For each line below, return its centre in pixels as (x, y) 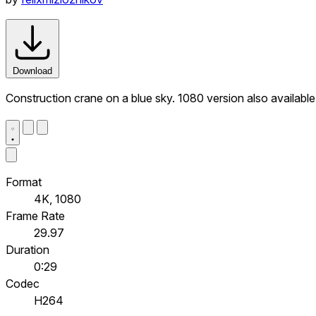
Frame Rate (35, 215)
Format (24, 182)
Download (32, 71)
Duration (28, 249)
